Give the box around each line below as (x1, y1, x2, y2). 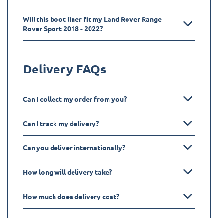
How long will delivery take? (23, 167, 112, 176)
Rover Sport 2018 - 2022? (23, 23, 103, 33)
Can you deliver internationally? (23, 143, 125, 152)
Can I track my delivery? (23, 118, 99, 127)
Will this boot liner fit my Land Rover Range (23, 14, 162, 23)
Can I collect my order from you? (23, 94, 127, 103)
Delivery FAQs (23, 60, 106, 76)
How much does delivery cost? (23, 191, 119, 200)
